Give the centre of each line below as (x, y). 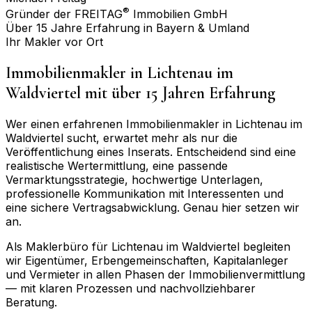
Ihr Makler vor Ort (54, 41)
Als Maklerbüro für (58, 246)
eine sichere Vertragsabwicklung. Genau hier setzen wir (153, 207)
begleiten (265, 246)
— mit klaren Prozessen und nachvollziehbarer (131, 288)
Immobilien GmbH (179, 14)
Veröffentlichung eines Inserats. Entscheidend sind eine (151, 151)
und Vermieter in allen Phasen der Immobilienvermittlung (155, 274)
